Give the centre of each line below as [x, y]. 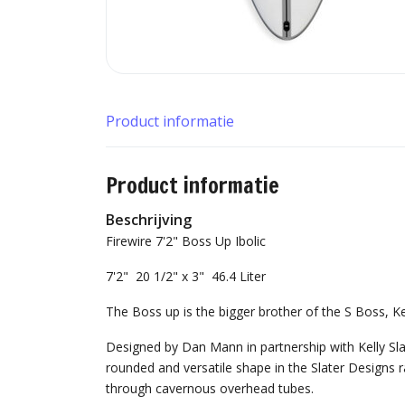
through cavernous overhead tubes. [210, 388]
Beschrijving [149, 220]
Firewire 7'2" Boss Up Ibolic [186, 241]
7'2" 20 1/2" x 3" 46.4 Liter [186, 276]
